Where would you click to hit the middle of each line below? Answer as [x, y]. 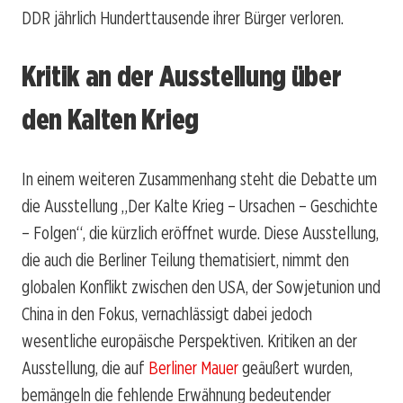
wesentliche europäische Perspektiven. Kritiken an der [189, 340]
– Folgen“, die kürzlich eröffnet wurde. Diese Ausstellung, [200, 233]
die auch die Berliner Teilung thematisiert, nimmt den [185, 260]
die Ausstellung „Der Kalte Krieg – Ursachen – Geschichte [200, 206]
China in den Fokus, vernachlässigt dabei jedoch [167, 313]
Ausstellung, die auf [85, 367]
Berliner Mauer [193, 367]
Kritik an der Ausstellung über [182, 76]
